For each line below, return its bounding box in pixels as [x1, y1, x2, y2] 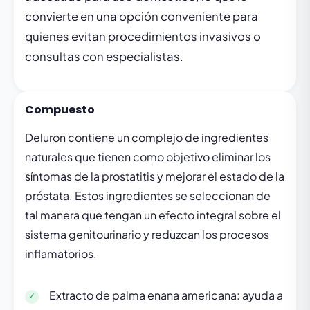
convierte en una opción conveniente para [25, 9, 258, 24]
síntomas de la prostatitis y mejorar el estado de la [25, 169, 284, 183]
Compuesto [25, 102, 95, 118]
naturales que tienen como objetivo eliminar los [25, 149, 271, 164]
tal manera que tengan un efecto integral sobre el [25, 208, 281, 222]
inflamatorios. [25, 246, 97, 261]
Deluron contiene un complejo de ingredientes [25, 130, 268, 145]
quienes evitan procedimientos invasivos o [25, 29, 261, 44]
